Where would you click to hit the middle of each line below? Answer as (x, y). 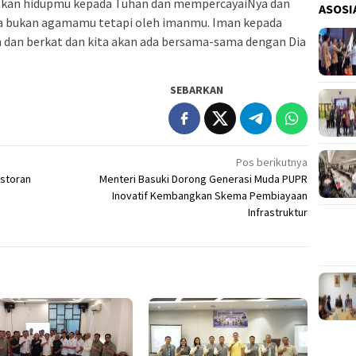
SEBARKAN (197, 90)
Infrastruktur (278, 213)
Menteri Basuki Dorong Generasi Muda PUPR (204, 179)
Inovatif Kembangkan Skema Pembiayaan (210, 196)
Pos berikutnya (272, 163)
